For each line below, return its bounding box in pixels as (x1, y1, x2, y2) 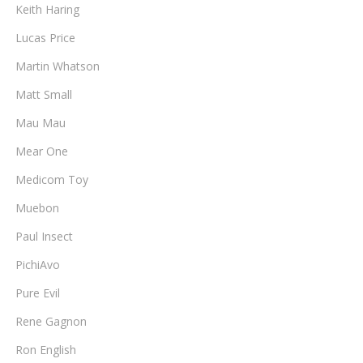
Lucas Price (15, 30, 75, 45)
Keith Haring (15, 2, 79, 17)
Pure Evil (15, 285, 60, 301)
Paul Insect (15, 228, 73, 244)
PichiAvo (15, 257, 60, 272)
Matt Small (15, 87, 72, 102)
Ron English (15, 342, 76, 357)
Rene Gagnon (15, 314, 87, 329)
